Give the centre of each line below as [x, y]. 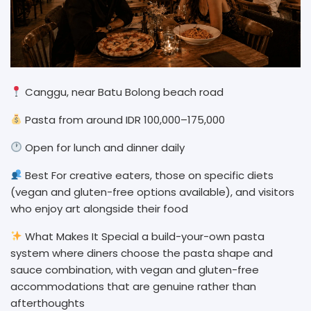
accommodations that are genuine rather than [133, 286]
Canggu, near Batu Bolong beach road [125, 92]
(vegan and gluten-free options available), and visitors [152, 192]
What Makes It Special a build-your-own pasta [144, 236]
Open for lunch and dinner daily [105, 147]
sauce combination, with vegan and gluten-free [135, 269]
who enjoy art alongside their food [101, 208]
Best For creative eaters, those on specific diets [148, 175]
